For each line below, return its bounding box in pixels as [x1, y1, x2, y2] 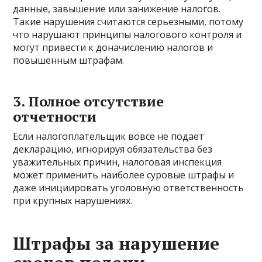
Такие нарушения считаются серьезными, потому [13, 15, 244, 29]
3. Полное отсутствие [13, 92, 164, 111]
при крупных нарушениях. [13, 194, 133, 208]
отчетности [13, 107, 97, 126]
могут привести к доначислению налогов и [13, 41, 213, 54]
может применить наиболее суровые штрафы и [13, 168, 235, 182]
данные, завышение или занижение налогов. [13, 2, 221, 16]
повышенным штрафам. [13, 54, 125, 67]
